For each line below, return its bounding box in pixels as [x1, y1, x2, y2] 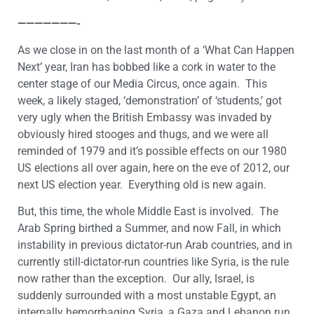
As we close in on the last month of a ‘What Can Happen [18, 43, 294, 57]
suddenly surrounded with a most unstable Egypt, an [18, 289, 276, 303]
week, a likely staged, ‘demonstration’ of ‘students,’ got [18, 93, 282, 107]
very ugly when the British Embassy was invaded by [18, 110, 272, 124]
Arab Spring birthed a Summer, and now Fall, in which [18, 221, 281, 235]
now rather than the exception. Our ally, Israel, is [18, 272, 254, 286]
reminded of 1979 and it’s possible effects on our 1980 [18, 144, 287, 158]
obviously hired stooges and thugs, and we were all [18, 127, 268, 141]
